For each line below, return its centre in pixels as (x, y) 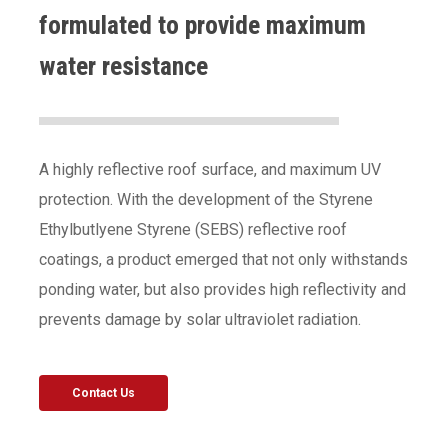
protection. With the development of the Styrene (206, 199)
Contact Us (104, 392)
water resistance (124, 65)
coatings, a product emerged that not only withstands (224, 259)
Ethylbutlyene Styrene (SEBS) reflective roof (193, 229)
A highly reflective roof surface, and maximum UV (210, 169)
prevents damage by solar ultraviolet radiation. (200, 319)
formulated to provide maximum (203, 24)
